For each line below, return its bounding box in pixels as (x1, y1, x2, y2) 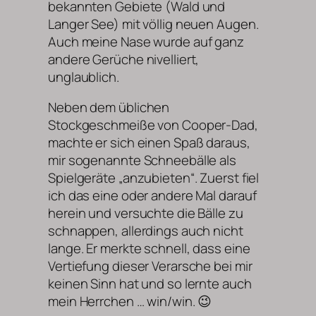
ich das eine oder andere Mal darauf (48, 186, 257, 205)
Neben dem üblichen (48, 98, 170, 117)
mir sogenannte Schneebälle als (48, 151, 236, 170)
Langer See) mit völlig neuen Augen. (48, 14, 259, 33)
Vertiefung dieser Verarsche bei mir (48, 257, 253, 276)
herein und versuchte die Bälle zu (48, 204, 243, 223)
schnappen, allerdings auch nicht (48, 221, 243, 241)
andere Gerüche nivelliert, (48, 49, 200, 68)
